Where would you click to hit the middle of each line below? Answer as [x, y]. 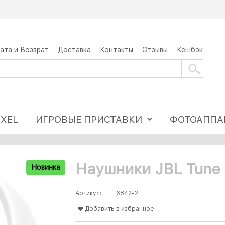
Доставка [74, 49]
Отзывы [155, 49]
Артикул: [88, 194]
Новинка [46, 167]
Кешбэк [190, 49]
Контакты [117, 49]
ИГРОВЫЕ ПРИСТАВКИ [89, 119]
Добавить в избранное [120, 209]
